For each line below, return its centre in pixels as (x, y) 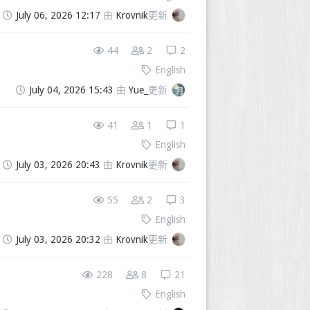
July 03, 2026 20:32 (58, 240)
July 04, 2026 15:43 (71, 90)
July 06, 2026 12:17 (58, 16)
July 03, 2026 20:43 (58, 165)
